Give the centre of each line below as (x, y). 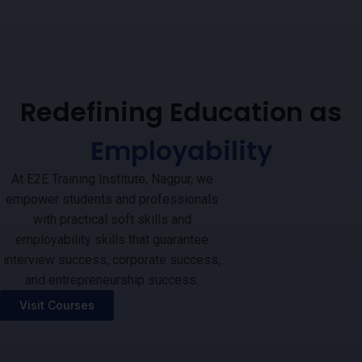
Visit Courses (57, 305)
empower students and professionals (112, 200)
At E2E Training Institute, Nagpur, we (112, 179)
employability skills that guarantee (112, 240)
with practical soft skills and (112, 220)
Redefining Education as (181, 112)
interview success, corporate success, (112, 260)
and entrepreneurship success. (112, 280)
